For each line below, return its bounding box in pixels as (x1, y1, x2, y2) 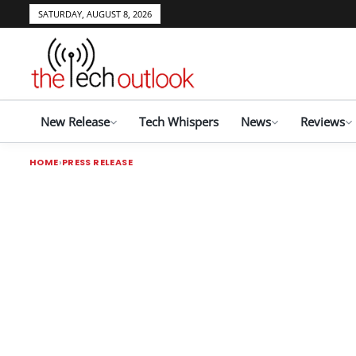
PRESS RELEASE (61, 155, 133, 168)
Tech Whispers (139, 114, 219, 130)
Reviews (300, 114, 345, 130)
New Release (41, 114, 110, 130)
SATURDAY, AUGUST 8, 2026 (38, 8, 152, 20)
